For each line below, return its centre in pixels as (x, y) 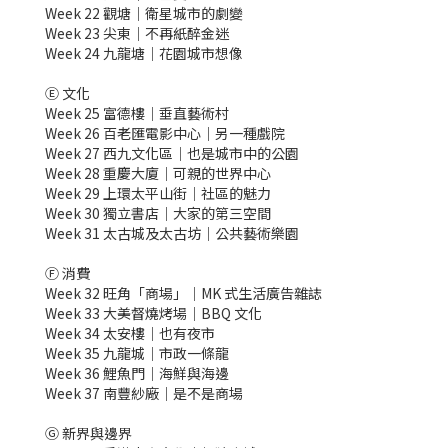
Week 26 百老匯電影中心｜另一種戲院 (165, 133)
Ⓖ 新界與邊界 (88, 433)
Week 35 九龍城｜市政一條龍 (137, 353)
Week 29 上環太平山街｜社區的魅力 (158, 193)
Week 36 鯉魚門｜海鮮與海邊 (137, 373)
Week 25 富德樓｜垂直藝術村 (137, 113)
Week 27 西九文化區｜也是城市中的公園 (172, 153)
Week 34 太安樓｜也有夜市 (130, 333)
